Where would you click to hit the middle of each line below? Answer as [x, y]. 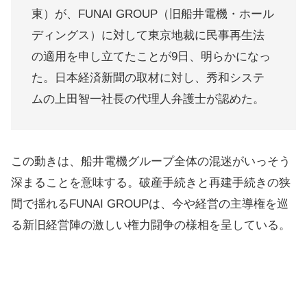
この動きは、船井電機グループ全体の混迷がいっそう [151, 161]
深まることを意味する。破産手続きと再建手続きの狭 [151, 183]
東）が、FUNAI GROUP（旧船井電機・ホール [153, 14]
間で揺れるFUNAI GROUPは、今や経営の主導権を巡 [150, 204]
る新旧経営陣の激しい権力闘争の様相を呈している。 [151, 225]
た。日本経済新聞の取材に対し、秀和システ [148, 78]
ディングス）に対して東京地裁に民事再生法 [148, 35]
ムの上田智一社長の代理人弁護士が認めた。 [148, 99]
